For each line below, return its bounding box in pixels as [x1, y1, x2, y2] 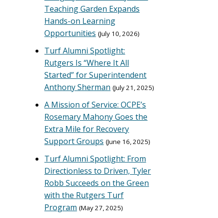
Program [44, 202, 77, 213]
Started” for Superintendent [44, 70, 147, 80]
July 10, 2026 [100, 29, 138, 38]
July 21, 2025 [114, 83, 153, 92]
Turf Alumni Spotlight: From [44, 153, 146, 164]
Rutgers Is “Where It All [44, 57, 129, 68]
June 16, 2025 [108, 137, 149, 146]
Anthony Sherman [44, 82, 111, 92]
